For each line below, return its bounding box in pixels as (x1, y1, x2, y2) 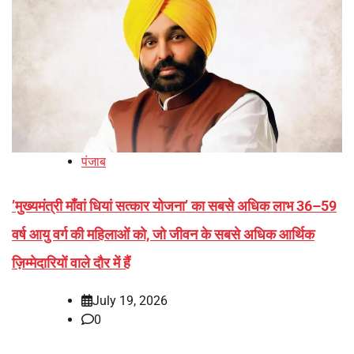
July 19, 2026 (92, 292, 168, 308)
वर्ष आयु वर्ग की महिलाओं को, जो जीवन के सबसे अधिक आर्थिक (12, 225, 314, 243)
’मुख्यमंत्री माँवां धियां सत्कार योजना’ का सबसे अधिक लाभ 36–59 (12, 197, 337, 214)
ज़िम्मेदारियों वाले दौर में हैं (12, 254, 130, 271)
